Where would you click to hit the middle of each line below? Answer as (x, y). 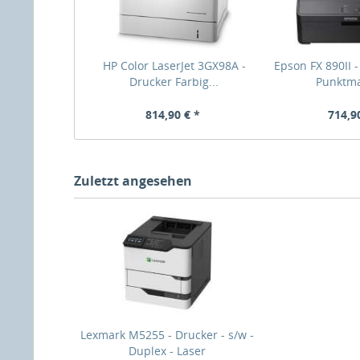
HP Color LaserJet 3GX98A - (174, 65)
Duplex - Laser (167, 351)
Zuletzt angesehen (133, 181)
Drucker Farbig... (174, 82)
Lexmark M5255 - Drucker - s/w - (167, 335)
